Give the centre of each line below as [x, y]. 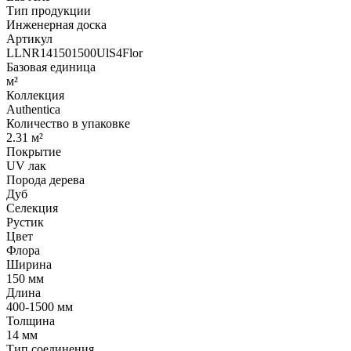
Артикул [29, 38]
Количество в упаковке [68, 123]
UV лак [26, 165]
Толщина [31, 320]
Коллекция [35, 95]
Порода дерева [45, 179]
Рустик [25, 222]
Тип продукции [49, 10]
